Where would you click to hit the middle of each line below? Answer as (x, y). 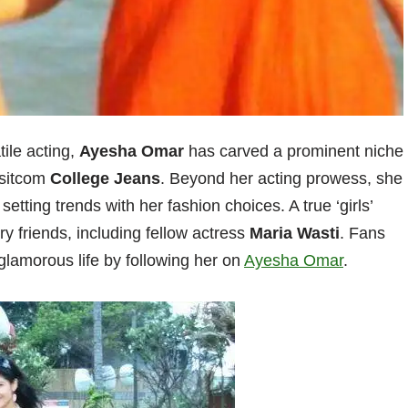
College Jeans (105, 179)
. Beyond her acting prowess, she (281, 179)
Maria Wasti (295, 234)
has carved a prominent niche (294, 152)
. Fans (362, 234)
